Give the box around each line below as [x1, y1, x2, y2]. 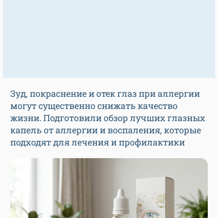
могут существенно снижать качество [10, 100, 178, 111]
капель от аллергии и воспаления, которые [10, 124, 201, 136]
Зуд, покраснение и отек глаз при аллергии [10, 88, 200, 99]
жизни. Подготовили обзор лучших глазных [10, 112, 205, 124]
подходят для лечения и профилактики [10, 136, 185, 148]
